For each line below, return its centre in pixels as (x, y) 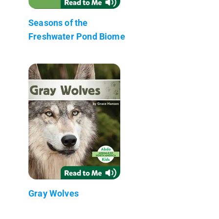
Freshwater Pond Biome (77, 36)
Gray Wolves (54, 193)
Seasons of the (58, 22)
